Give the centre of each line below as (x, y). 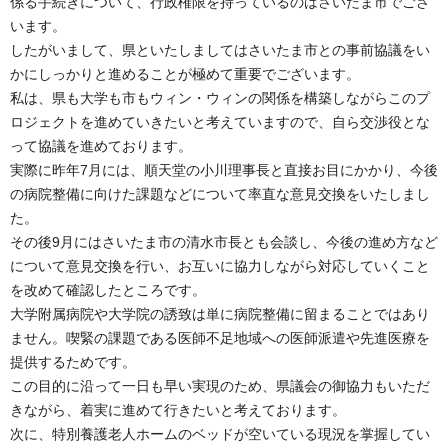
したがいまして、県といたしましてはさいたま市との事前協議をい (220, 50)
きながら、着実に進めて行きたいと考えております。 (178, 410)
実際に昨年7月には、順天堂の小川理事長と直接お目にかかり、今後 (224, 170)
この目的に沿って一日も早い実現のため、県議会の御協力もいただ (220, 386)
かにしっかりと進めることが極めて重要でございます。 (185, 74)
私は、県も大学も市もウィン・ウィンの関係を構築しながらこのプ (220, 98)
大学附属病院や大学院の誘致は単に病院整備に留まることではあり (220, 314)
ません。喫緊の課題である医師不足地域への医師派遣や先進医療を (220, 338)
